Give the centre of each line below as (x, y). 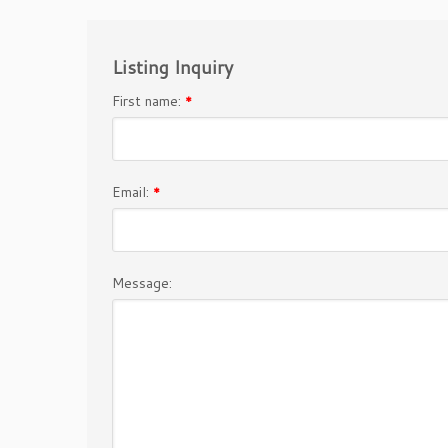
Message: (142, 282)
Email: (132, 191)
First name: (148, 100)
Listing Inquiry (172, 66)
